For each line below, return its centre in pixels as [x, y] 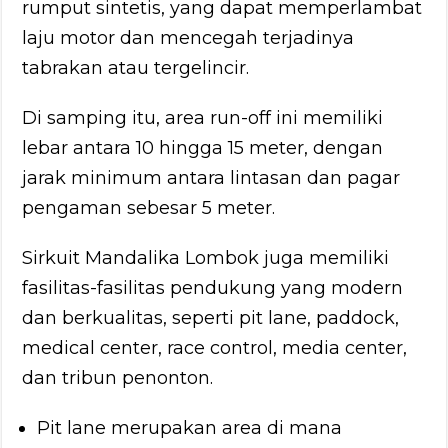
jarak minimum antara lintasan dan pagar [211, 177]
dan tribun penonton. [118, 377]
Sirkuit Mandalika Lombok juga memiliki [206, 257]
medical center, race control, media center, [215, 347]
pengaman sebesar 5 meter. [149, 207]
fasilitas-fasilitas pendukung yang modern [213, 287]
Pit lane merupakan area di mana [190, 427]
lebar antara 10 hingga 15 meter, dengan [203, 147]
